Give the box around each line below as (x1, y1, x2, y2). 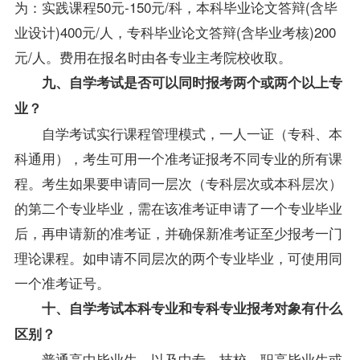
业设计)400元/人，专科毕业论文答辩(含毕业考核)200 (14, 21, 336, 42)
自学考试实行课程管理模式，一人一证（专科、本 (41, 122, 342, 143)
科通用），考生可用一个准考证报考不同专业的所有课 (14, 147, 342, 168)
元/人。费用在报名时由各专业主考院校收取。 (14, 46, 292, 67)
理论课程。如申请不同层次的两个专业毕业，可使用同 (14, 247, 342, 268)
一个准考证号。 (14, 272, 110, 292)
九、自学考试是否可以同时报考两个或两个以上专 (41, 72, 342, 92)
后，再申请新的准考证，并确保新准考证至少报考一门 (14, 222, 342, 243)
